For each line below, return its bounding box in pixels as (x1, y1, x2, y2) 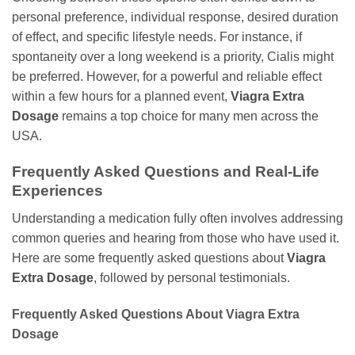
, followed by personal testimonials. (94, 270, 290, 284)
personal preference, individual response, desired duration (12, 10, 338, 25)
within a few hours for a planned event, (12, 90, 231, 104)
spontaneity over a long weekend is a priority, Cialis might (12, 50, 334, 64)
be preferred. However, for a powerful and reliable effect (12, 70, 322, 84)
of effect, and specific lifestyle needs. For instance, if (12, 30, 302, 44)
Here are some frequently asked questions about (12, 250, 287, 265)
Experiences (12, 182, 103, 200)
